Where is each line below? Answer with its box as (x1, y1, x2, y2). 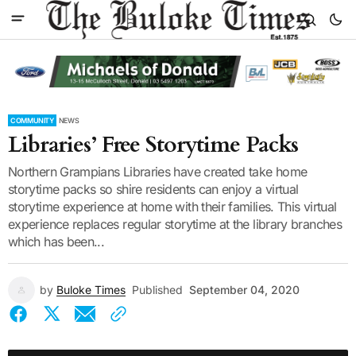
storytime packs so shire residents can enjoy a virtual (8, 180, 299, 197)
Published (132, 282, 183, 296)
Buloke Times (56, 282, 126, 296)
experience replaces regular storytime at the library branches (8, 215, 342, 232)
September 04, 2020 (189, 282, 300, 296)
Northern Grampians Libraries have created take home (8, 163, 308, 180)
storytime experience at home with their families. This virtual (8, 198, 337, 215)
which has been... (8, 233, 105, 250)
